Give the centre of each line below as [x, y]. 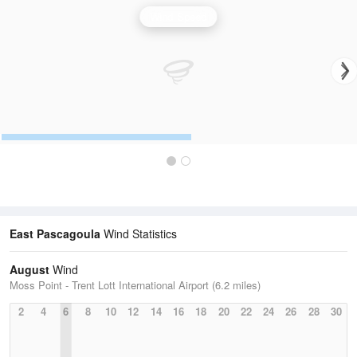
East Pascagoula [55, 234]
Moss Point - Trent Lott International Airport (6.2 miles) [135, 285]
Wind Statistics [139, 234]
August [29, 270]
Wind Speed [178, 17]
